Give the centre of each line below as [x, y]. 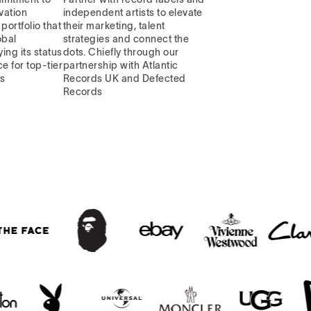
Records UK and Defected [124, 79]
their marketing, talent [114, 26]
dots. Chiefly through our [121, 52]
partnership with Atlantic [120, 66]
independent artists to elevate [133, 13]
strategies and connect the [126, 39]
